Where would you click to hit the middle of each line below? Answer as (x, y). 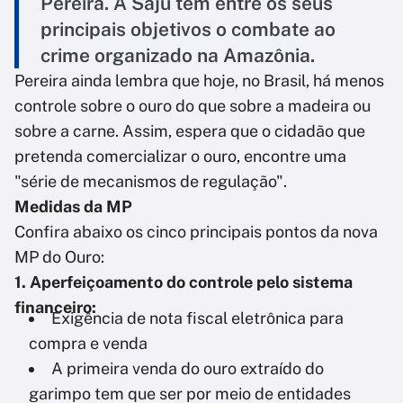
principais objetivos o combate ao (188, 30)
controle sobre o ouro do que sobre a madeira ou (193, 106)
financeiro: (55, 308)
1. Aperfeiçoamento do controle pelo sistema (184, 282)
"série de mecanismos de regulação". (151, 182)
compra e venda (88, 344)
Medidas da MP (73, 207)
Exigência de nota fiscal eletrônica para (197, 318)
